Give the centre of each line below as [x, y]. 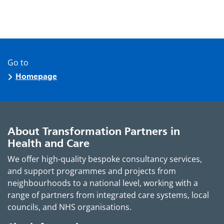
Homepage [36, 76]
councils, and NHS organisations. [69, 207]
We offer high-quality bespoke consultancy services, [105, 159]
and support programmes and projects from [92, 171]
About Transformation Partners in [94, 131]
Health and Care [48, 143]
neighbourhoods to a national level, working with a [103, 183]
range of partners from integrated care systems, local [108, 195]
